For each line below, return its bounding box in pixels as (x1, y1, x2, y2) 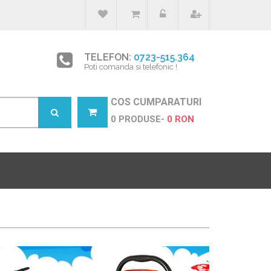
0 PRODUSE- (110, 114, 165, 125)
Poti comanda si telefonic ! (83, 62, 177, 71)
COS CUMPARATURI (110, 96, 201, 108)
